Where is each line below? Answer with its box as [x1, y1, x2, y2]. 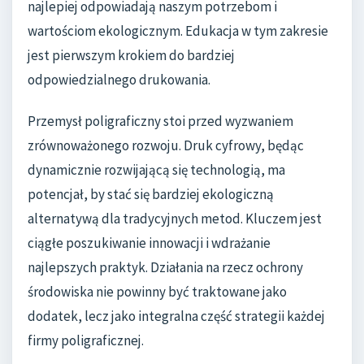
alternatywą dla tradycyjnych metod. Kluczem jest [28, 210, 322, 228]
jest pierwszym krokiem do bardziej [28, 45, 235, 64]
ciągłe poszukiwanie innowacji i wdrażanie [28, 234, 271, 253]
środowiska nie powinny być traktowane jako [28, 283, 287, 301]
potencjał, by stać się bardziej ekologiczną [28, 185, 274, 204]
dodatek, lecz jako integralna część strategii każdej [28, 307, 325, 326]
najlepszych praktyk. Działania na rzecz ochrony [28, 258, 303, 277]
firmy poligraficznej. [28, 331, 144, 350]
